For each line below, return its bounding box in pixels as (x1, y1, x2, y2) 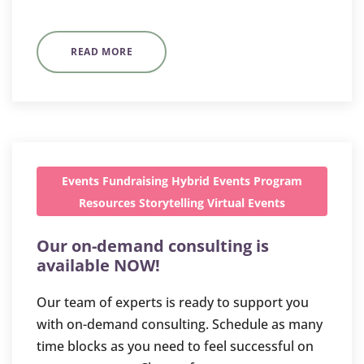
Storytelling (139, 195, 204, 210)
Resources (79, 195, 136, 210)
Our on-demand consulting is (37, 235, 269, 257)
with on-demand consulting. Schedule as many (37, 315, 323, 333)
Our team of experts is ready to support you (37, 293, 309, 311)
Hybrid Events (171, 173, 250, 188)
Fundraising (102, 173, 168, 188)
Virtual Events (207, 195, 285, 210)
